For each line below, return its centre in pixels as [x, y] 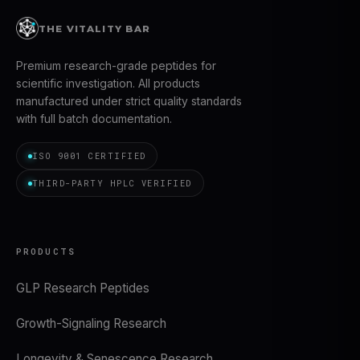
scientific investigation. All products [108, 84]
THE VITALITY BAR [95, 29]
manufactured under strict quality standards [129, 101]
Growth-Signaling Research [91, 323]
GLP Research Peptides [83, 288]
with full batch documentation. [94, 119]
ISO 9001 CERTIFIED [89, 156]
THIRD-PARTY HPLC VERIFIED [112, 183]
